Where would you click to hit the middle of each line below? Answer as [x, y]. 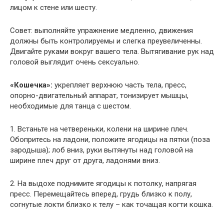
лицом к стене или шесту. [53, 7]
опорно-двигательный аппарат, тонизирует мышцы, [99, 95]
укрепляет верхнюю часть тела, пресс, [119, 85]
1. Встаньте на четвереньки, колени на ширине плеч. [99, 129]
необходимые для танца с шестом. [70, 106]
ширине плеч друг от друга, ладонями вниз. [85, 160]
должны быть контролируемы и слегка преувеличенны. [106, 41]
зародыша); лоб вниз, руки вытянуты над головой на [101, 150]
